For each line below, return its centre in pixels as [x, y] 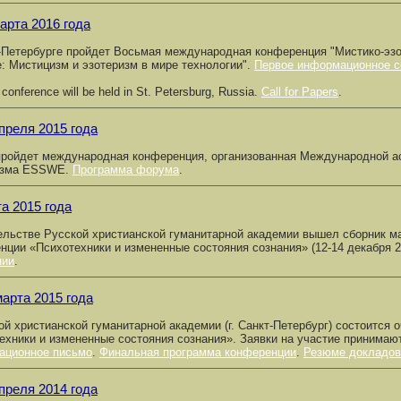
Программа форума [126, 170]
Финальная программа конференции [198, 352]
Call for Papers [300, 92]
